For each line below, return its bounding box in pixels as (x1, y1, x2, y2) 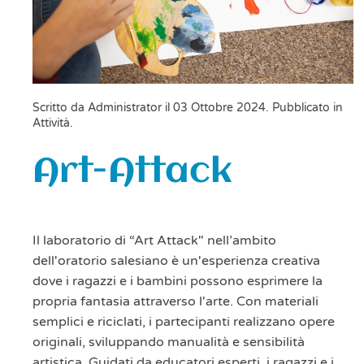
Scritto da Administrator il (32, 101, 173, 115)
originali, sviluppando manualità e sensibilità (32, 334, 305, 351)
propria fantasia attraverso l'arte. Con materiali (32, 293, 318, 310)
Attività (32, 116, 70, 131)
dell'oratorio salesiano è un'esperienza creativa (32, 253, 320, 270)
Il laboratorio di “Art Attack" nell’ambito (32, 232, 276, 249)
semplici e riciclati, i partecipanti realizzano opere (32, 314, 335, 331)
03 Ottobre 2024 (173, 101, 266, 115)
